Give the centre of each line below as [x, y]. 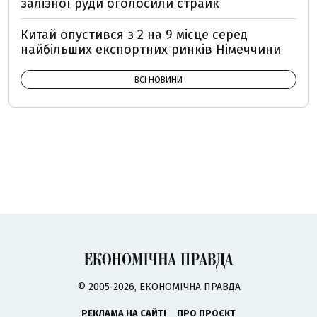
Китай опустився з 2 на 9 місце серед [134, 34]
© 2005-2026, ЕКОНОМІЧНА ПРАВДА [158, 287]
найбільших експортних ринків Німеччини [151, 49]
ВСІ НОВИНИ [158, 80]
